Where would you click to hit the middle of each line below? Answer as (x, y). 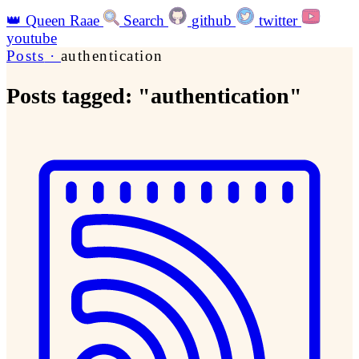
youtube (32, 38)
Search (144, 20)
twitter (278, 20)
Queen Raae (63, 20)
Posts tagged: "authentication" (154, 96)
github (212, 20)
